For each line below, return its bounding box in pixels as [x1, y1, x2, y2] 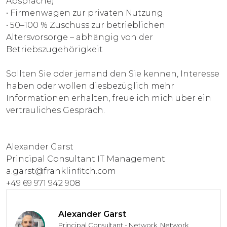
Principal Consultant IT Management [6, 154, 165, 164]
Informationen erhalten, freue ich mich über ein [6, 93, 211, 103]
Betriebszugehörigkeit [6, 44, 103, 54]
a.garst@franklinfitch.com [6, 166, 116, 176]
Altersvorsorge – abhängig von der [6, 32, 153, 42]
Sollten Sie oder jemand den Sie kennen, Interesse [6, 68, 219, 79]
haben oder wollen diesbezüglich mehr [6, 81, 174, 91]
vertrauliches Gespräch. [6, 105, 105, 115]
